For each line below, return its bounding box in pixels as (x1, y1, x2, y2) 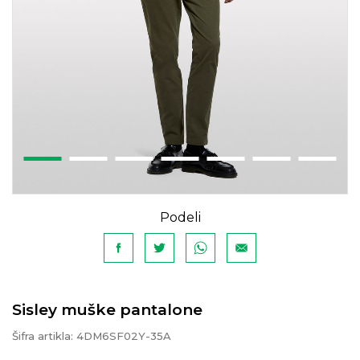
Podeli (159, 210, 201, 225)
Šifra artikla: (12, 329, 76, 342)
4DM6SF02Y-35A (76, 329, 171, 342)
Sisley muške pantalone (12, 301, 202, 319)
